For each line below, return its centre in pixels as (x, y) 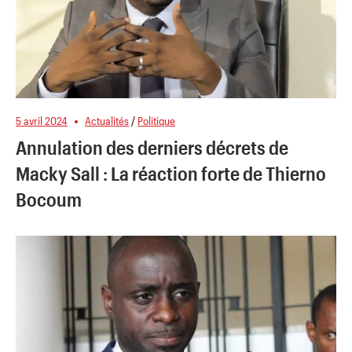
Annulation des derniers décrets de (152, 147)
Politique (157, 120)
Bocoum (49, 199)
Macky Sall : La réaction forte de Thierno (171, 173)
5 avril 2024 (42, 120)
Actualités (107, 120)
